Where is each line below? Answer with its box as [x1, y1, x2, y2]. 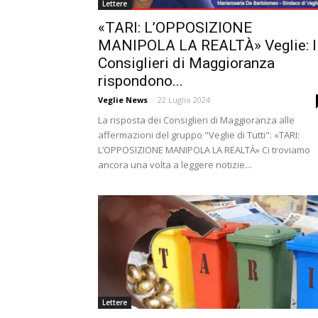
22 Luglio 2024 [158, 94, 210, 105]
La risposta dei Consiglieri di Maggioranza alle [98, 114, 295, 126]
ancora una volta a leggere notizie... [98, 158, 251, 171]
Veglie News [98, 94, 148, 105]
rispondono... [98, 72, 183, 89]
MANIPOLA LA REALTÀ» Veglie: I [98, 37, 317, 54]
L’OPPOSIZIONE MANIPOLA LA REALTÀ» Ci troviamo [98, 143, 310, 156]
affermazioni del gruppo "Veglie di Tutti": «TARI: [98, 128, 300, 141]
